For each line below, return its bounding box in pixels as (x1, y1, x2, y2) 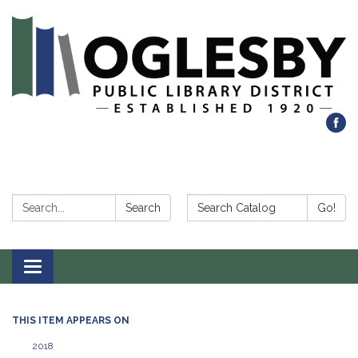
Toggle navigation (32, 261, 138, 276)
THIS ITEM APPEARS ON (12, 315, 129, 327)
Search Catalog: (186, 195, 291, 211)
